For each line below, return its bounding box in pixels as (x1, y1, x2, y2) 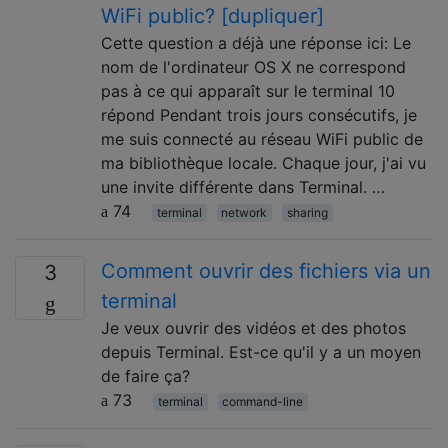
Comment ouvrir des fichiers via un (101, 258, 431, 283)
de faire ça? (101, 365, 190, 386)
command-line (222, 393, 304, 409)
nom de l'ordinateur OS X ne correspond (101, 56, 406, 77)
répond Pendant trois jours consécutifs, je (101, 104, 417, 125)
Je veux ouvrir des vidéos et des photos (101, 317, 406, 338)
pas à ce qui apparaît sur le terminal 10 (101, 80, 395, 101)
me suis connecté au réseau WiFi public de (101, 128, 423, 149)
